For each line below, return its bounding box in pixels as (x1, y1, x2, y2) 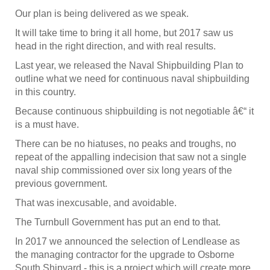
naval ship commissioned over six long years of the (15, 165, 232, 176)
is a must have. (15, 119, 79, 130)
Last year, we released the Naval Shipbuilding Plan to (15, 60, 243, 71)
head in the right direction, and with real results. (15, 41, 216, 52)
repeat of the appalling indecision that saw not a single (15, 152, 246, 163)
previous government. (15, 178, 107, 189)
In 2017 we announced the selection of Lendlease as (15, 236, 240, 247)
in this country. (15, 87, 76, 98)
